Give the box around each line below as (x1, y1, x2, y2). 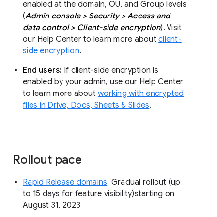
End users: (23, 65, 62, 76)
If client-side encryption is (62, 65, 158, 76)
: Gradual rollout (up (107, 177, 181, 187)
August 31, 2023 (23, 200, 80, 210)
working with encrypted (98, 89, 184, 99)
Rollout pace (13, 152, 82, 167)
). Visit (160, 23, 182, 33)
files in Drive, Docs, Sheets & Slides (23, 100, 150, 110)
